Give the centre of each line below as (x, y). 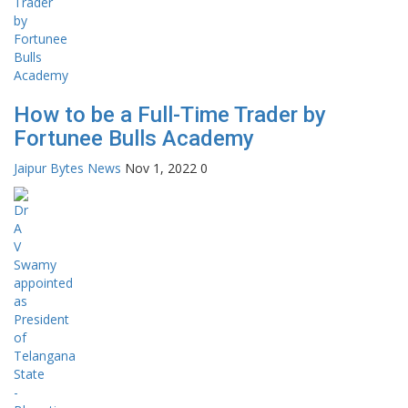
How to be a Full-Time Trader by (170, 114)
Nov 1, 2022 (161, 168)
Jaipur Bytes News (67, 168)
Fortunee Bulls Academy (134, 138)
